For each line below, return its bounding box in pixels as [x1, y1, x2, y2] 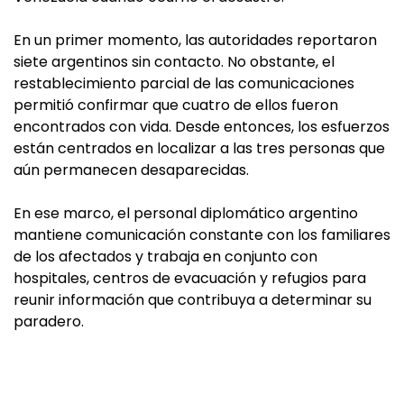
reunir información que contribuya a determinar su [14, 289, 372, 310]
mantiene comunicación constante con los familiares [14, 224, 390, 245]
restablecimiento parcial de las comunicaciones [14, 72, 354, 94]
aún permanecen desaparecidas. [14, 159, 249, 180]
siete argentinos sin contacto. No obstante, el [14, 50, 335, 72]
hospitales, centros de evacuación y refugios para [14, 267, 366, 289]
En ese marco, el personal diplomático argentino [14, 202, 358, 224]
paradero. [14, 310, 84, 332]
